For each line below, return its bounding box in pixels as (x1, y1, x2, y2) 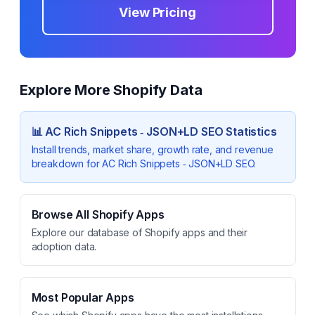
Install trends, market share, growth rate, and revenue (31, 143, 274, 155)
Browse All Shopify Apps (31, 207, 165, 221)
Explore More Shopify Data (19, 82, 202, 98)
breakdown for (31, 157, 103, 169)
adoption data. (31, 240, 97, 252)
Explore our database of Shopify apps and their (31, 226, 248, 238)
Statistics (223, 124, 277, 139)
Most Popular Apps (31, 290, 134, 304)
